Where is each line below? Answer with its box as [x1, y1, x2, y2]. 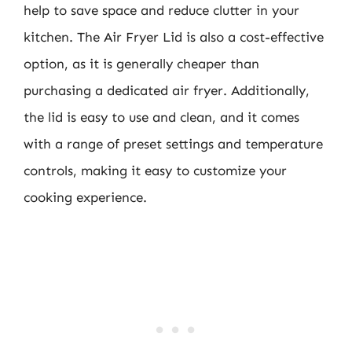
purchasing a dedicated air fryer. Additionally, [24, 82, 310, 98]
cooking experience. [24, 189, 147, 205]
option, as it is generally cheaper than [24, 56, 259, 71]
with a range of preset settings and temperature [24, 136, 323, 152]
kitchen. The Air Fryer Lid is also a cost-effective [24, 29, 324, 45]
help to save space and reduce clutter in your [24, 2, 299, 18]
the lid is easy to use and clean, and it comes [24, 109, 299, 125]
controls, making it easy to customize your [24, 163, 287, 178]
